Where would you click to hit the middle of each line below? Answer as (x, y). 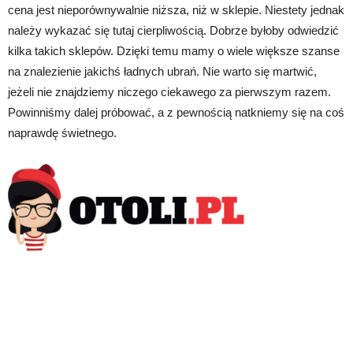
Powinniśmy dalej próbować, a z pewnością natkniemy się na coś (176, 112)
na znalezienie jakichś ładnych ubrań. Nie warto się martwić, (162, 71)
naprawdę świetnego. (62, 132)
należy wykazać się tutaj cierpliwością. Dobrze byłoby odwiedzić (173, 30)
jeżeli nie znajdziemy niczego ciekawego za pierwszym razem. (169, 91)
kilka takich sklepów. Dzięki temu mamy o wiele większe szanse (174, 50)
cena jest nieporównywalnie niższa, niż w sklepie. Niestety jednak (176, 9)
